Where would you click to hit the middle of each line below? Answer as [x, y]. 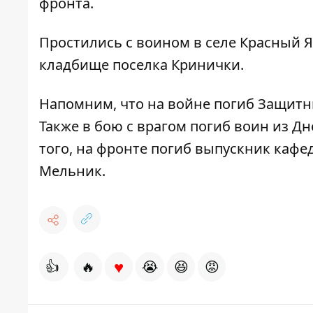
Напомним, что [93, 104]
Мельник [71, 171]
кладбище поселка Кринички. [143, 65]
